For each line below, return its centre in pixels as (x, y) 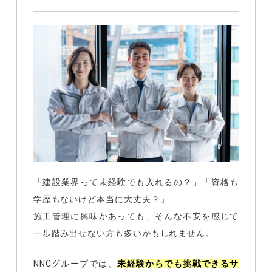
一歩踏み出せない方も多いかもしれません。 (124, 233)
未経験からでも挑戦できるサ (178, 264)
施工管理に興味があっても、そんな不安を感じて (136, 216)
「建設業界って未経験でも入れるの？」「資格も (136, 182)
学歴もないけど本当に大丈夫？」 (101, 199)
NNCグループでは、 (75, 264)
